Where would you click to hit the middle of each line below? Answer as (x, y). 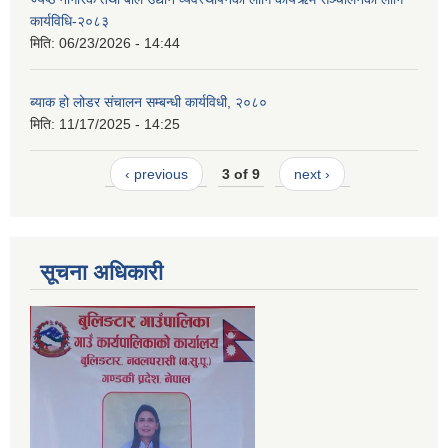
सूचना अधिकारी (101, 272)
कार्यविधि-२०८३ (69, 21)
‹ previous (156, 174)
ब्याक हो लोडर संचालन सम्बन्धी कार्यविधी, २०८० (148, 102)
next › (312, 174)
